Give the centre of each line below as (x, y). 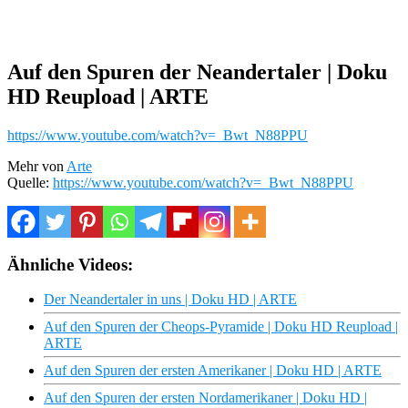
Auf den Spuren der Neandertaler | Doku (197, 71)
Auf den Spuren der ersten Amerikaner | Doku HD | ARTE (213, 371)
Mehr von (37, 166)
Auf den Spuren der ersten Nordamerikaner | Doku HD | (205, 398)
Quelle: (30, 182)
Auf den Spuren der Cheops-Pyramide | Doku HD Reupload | (221, 327)
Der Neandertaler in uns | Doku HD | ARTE (170, 300)
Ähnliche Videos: (70, 264)
